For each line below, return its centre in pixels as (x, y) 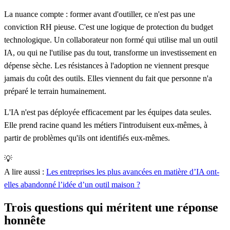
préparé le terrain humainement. (55, 91)
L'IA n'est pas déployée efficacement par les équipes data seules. (108, 112)
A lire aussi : (25, 171)
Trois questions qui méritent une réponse (111, 207)
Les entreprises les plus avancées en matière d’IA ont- (133, 171)
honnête (25, 220)
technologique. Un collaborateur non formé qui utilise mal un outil (111, 40)
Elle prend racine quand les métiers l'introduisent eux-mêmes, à (106, 125)
